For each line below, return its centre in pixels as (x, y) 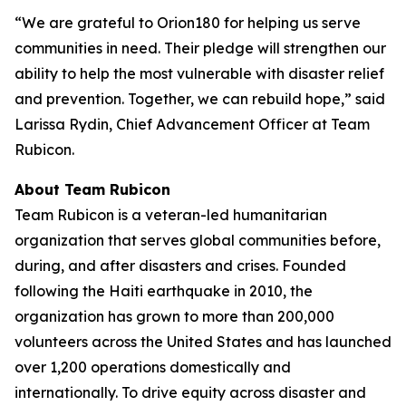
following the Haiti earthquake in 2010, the (164, 291)
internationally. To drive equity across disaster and (190, 392)
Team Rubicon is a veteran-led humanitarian (171, 215)
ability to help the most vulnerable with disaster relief (199, 73)
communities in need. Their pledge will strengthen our (200, 48)
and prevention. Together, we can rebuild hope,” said (200, 99)
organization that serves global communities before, (198, 240)
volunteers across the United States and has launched (203, 342)
